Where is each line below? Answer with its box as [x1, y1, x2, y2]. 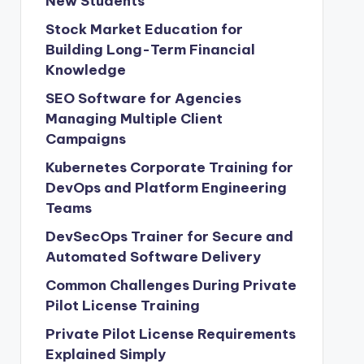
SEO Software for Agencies [45, 89, 241, 107]
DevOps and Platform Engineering [45, 179, 287, 197]
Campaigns [45, 130, 126, 148]
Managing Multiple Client [45, 110, 223, 128]
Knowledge [45, 61, 126, 79]
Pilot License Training [45, 297, 200, 314]
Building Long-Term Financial [45, 41, 255, 58]
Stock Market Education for [45, 20, 243, 38]
